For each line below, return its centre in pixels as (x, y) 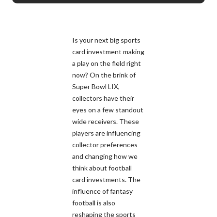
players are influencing (106, 133)
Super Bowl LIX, (96, 87)
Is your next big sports (106, 40)
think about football (102, 168)
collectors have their (103, 98)
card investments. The (106, 180)
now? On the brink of (104, 75)
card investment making (108, 52)
